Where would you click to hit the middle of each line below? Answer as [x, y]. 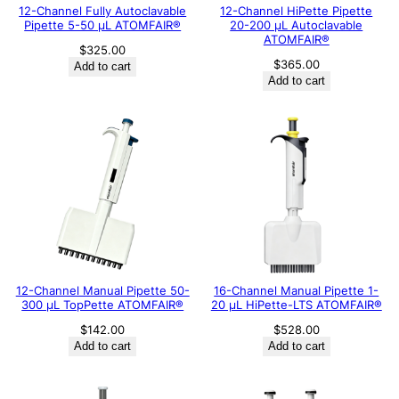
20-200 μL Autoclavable [297, 25]
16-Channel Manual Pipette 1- [297, 291]
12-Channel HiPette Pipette [297, 11]
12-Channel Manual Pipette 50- [102, 291]
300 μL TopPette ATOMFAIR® [103, 305]
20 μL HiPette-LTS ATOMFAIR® [296, 305]
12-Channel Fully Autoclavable [103, 11]
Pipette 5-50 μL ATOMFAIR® [103, 25]
